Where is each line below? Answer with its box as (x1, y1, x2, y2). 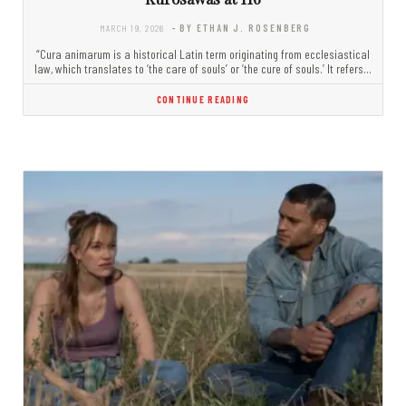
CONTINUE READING (156, 93, 250, 106)
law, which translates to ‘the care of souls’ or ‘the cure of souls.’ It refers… (34, 61, 372, 77)
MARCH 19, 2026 (99, 22, 165, 34)
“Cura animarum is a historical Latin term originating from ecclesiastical (36, 46, 370, 63)
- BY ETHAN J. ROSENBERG (171, 22, 312, 34)
